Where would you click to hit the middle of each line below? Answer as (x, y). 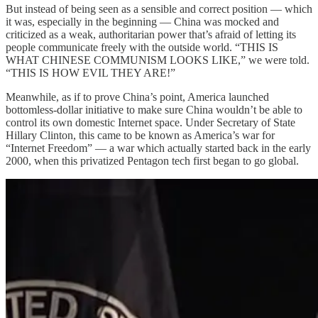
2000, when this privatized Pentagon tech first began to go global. (152, 160)
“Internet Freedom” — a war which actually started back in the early (158, 148)
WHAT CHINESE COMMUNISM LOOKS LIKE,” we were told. (158, 60)
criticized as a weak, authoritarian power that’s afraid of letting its (151, 34)
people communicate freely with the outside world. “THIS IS (142, 47)
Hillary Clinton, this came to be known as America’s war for (140, 135)
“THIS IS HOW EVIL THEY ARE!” (91, 72)
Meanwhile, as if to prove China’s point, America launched (137, 97)
